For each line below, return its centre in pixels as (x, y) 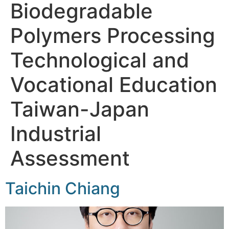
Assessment (70, 158)
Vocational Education (114, 85)
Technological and (100, 60)
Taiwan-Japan (80, 109)
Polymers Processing (113, 36)
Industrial (56, 134)
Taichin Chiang (63, 188)
